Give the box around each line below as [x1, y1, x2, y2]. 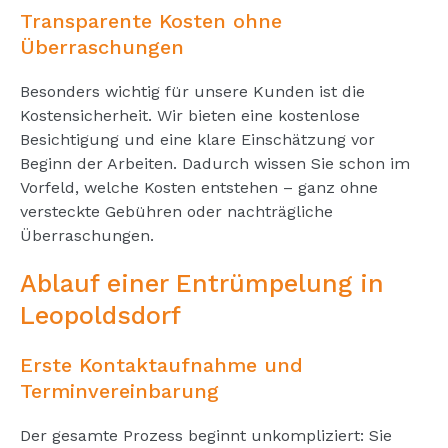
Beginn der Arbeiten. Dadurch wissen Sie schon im [20, 153, 410, 173]
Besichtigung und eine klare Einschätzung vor [20, 129, 375, 149]
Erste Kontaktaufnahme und [20, 352, 303, 377]
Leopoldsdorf [20, 300, 181, 330]
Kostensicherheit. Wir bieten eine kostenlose [20, 105, 360, 125]
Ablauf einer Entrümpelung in [20, 268, 384, 298]
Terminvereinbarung [20, 378, 219, 403]
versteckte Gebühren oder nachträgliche [20, 201, 333, 221]
